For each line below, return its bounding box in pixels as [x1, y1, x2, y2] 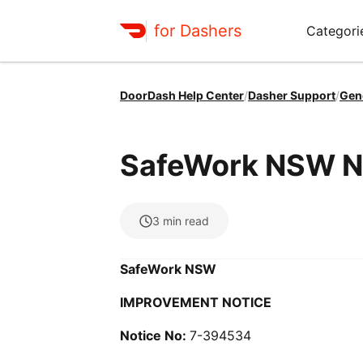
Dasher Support [248, 88, 335, 102]
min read [163, 214, 209, 228]
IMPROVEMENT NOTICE [120, 294, 271, 310]
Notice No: [120, 327, 190, 344]
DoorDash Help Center [120, 88, 244, 102]
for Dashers [154, 20, 241, 41]
